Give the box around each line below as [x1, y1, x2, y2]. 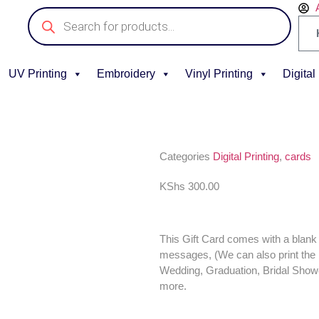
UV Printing [9, 68, 67, 80]
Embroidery [97, 68, 155, 80]
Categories [159, 150, 210, 162]
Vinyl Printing [185, 68, 253, 80]
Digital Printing [213, 150, 279, 162]
